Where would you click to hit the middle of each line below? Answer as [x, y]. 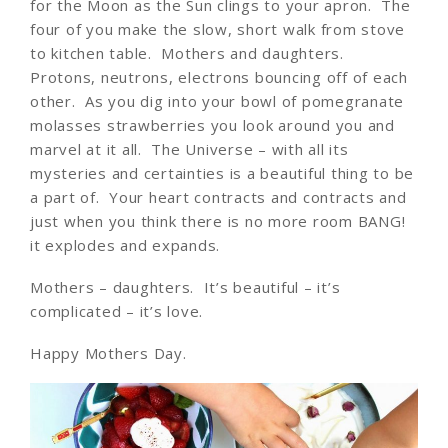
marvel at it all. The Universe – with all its [189, 148]
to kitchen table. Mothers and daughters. [189, 52]
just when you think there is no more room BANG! [218, 220]
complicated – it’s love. [116, 310]
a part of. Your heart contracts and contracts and [218, 196]
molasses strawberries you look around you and [212, 124]
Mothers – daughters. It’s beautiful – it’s [185, 286]
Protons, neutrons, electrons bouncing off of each [219, 76]
